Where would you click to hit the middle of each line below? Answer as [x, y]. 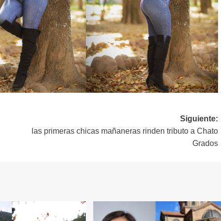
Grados [205, 144]
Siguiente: [199, 119]
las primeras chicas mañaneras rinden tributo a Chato [125, 131]
